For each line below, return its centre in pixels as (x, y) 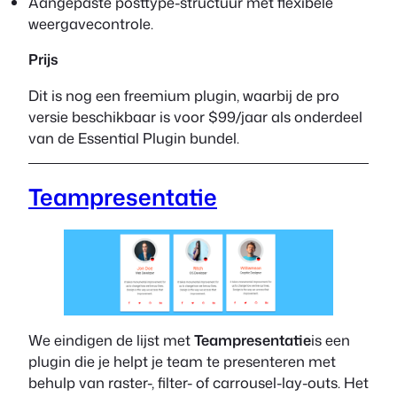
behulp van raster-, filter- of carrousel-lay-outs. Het (198, 383)
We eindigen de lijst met (111, 340)
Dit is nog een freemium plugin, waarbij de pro (184, 95)
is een (331, 340)
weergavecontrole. (91, 24)
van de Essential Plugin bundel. (136, 137)
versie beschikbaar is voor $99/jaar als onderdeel (195, 116)
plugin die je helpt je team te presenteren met (182, 362)
